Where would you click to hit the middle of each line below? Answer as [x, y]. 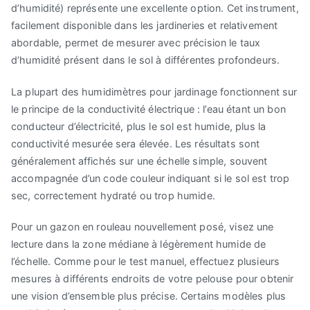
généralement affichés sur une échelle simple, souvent [139, 161]
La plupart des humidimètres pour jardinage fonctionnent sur [154, 91]
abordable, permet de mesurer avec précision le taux [136, 43]
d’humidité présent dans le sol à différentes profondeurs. [146, 60]
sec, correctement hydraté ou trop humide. [113, 195]
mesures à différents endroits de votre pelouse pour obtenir [153, 278]
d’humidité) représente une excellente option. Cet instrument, [155, 8]
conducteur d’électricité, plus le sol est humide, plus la [139, 126]
